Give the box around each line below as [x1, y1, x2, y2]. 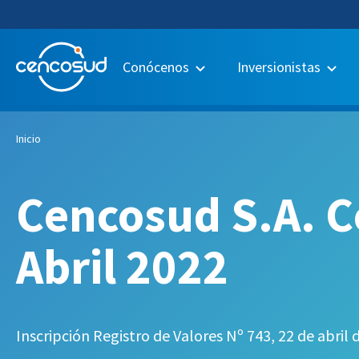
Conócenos [123, 57, 189, 76]
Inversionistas [237, 57, 321, 76]
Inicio [16, 131, 41, 146]
